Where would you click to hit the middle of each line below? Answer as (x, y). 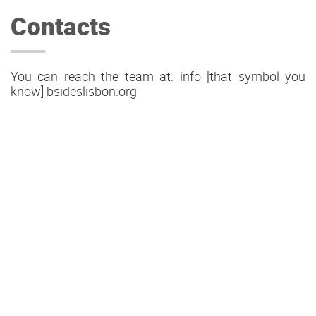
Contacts (61, 26)
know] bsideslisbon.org (74, 91)
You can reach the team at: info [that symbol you (158, 77)
